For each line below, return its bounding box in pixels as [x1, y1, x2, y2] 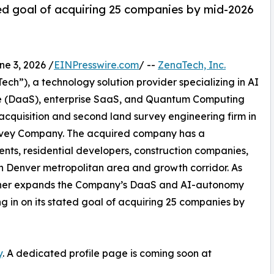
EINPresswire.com [54, 59, 139, 72]
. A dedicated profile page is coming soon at [2, 247, 212, 260]
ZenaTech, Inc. [158, 59, 226, 72]
